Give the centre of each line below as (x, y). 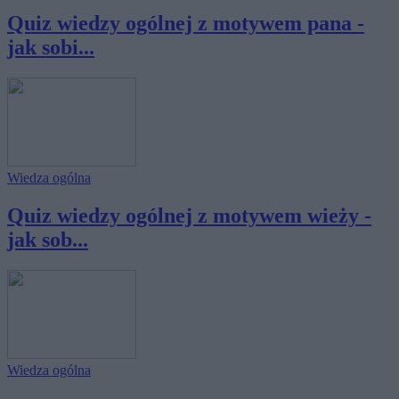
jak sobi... (51, 48)
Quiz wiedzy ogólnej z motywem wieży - (189, 216)
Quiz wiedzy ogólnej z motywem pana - (186, 24)
